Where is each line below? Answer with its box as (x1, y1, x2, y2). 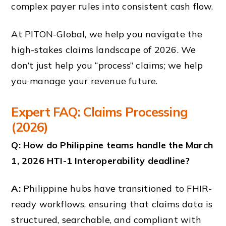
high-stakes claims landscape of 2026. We (11, 43, 196, 55)
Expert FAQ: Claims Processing (11, 104, 188, 120)
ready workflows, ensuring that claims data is (11, 198, 213, 210)
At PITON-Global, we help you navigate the (11, 28, 203, 40)
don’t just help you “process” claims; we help (11, 59, 203, 71)
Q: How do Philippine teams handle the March (11, 139, 213, 151)
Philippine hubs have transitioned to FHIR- (20, 182, 212, 194)
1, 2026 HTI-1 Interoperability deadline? (11, 155, 190, 167)
